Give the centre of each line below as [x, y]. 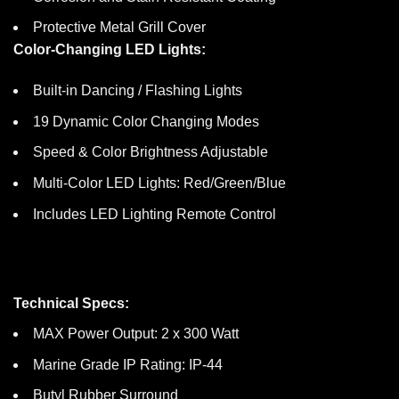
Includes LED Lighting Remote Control [155, 214]
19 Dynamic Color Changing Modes [146, 121]
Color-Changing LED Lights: [110, 50]
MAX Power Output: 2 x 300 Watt [136, 334]
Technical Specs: [71, 303]
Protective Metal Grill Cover [119, 28]
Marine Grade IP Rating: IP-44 [128, 364]
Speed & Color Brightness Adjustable [151, 152]
